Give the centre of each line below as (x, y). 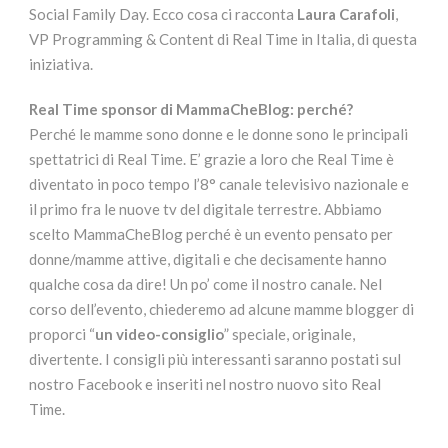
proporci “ (62, 334)
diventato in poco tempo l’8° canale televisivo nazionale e (219, 184)
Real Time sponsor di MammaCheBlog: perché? (191, 109)
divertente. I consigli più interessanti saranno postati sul (215, 359)
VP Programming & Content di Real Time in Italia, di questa (223, 39)
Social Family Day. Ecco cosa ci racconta (163, 14)
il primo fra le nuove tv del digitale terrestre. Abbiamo (205, 209)
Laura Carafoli (346, 14)
